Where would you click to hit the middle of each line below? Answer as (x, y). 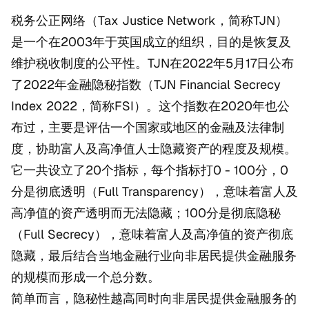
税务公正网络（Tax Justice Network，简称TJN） (149, 21)
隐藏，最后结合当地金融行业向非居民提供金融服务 (154, 256)
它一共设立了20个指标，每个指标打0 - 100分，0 (150, 170)
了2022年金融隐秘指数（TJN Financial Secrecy (146, 85)
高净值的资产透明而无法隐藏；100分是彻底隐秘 (146, 213)
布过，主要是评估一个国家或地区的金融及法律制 (148, 128)
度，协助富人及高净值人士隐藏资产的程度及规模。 (154, 149)
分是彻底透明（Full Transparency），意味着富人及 (154, 192)
